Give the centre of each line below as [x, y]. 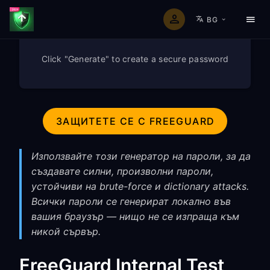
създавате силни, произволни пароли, [122, 171]
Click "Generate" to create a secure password [135, 59]
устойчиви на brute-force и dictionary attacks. [140, 186]
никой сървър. [66, 231]
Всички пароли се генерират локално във [131, 201]
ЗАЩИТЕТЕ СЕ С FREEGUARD [135, 121]
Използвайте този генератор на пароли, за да [141, 156]
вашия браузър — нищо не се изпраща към [135, 216]
